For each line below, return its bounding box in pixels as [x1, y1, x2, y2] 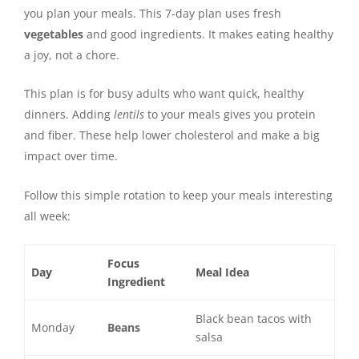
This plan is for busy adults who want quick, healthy [24, 86, 304, 102]
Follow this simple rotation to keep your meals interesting [24, 187, 333, 203]
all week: [24, 208, 71, 224]
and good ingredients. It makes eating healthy [83, 26, 333, 42]
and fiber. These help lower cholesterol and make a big [24, 127, 320, 143]
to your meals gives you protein [144, 107, 316, 123]
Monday [31, 320, 75, 336]
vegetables [24, 26, 83, 42]
